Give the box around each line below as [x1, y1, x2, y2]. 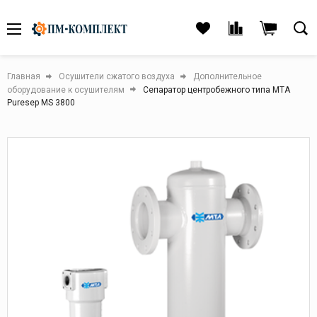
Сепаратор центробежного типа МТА [143, 84, 290, 95]
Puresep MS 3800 [7, 98, 75, 108]
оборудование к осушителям [7, 84, 125, 95]
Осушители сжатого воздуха [59, 71, 175, 81]
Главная [7, 71, 40, 81]
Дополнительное [193, 71, 262, 81]
